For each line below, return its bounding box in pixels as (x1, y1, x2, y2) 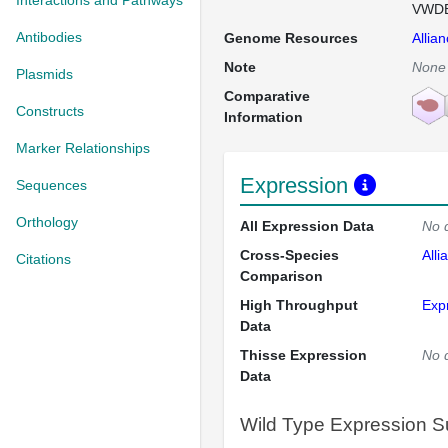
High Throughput (240, 297, 358, 313)
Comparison (240, 268, 323, 284)
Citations (16, 251, 71, 267)
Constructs (16, 103, 84, 119)
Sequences (16, 177, 87, 193)
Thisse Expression (240, 347, 367, 363)
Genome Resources (224, 30, 358, 46)
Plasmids (16, 66, 73, 82)
